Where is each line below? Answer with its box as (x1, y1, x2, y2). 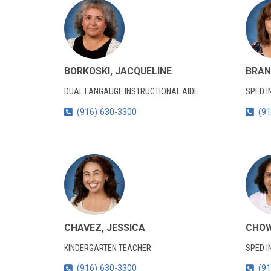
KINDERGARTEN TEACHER (64, 243, 151, 253)
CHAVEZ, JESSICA (64, 221, 145, 233)
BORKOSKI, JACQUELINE (64, 65, 172, 77)
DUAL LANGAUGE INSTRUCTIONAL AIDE (64, 87, 198, 97)
